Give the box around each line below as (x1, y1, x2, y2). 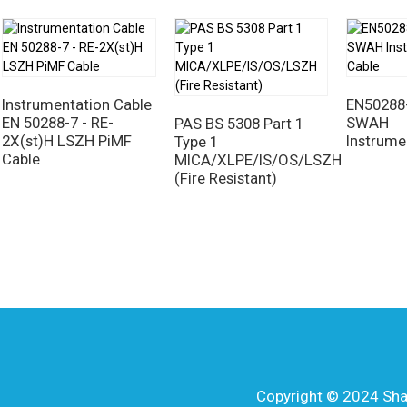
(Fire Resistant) (174, 169, 277, 187)
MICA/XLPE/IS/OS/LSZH (174, 151, 342, 169)
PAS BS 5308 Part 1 (174, 114, 303, 133)
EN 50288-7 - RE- (2, 114, 114, 132)
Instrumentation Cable (2, 95, 152, 114)
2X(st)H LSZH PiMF (2, 132, 132, 150)
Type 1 (174, 133, 218, 151)
